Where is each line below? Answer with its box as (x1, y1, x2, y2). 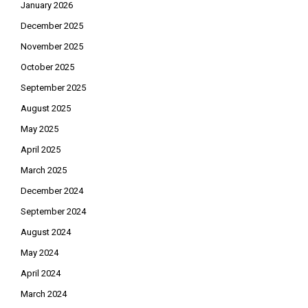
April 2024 (21, 268, 60, 279)
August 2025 (21, 103, 71, 114)
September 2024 (21, 206, 86, 217)
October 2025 (21, 62, 74, 73)
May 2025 (21, 124, 58, 135)
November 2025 (21, 41, 83, 52)
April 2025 (21, 144, 60, 155)
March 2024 (21, 289, 67, 300)
